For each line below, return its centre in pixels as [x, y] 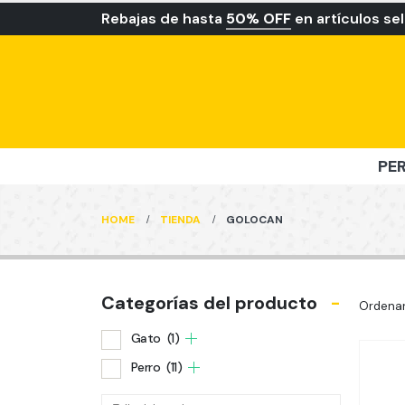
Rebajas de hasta [164, 19]
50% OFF [259, 19]
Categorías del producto [209, 303]
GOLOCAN [254, 220]
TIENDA [180, 220]
